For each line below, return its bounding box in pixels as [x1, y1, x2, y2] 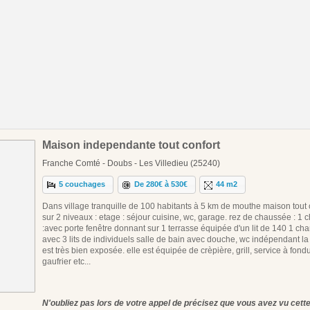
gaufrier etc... [42, 256, 91, 266]
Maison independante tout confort [42, 138, 220, 151]
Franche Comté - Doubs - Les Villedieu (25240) [42, 158, 220, 168]
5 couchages [59, 180, 106, 189]
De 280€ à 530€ [134, 180, 188, 189]
